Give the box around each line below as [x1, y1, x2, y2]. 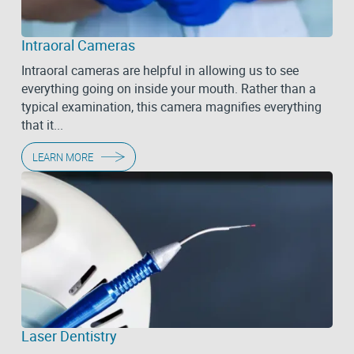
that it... [21, 116, 63, 134]
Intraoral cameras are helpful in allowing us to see [21, 62, 299, 80]
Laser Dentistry [21, 326, 117, 346]
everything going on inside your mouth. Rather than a [21, 80, 316, 98]
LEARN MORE [32, 149, 93, 164]
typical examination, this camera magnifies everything [21, 98, 322, 116]
